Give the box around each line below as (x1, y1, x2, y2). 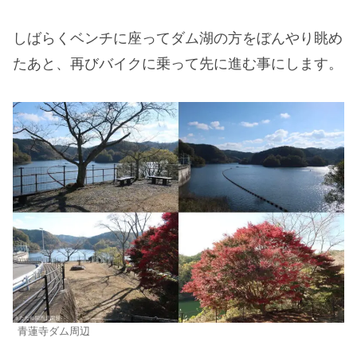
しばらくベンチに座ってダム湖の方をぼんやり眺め (13, 29, 343, 46)
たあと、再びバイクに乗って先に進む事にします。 (13, 55, 343, 72)
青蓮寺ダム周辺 (18, 326, 90, 338)
